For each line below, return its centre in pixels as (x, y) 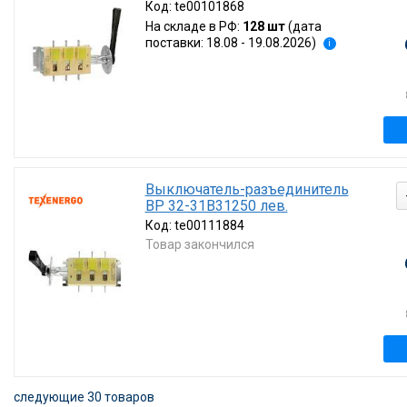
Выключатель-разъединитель (247, 189)
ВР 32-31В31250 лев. (216, 206)
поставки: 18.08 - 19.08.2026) (230, 43)
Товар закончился (199, 244)
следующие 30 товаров (84, 397)
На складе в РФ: (194, 26)
